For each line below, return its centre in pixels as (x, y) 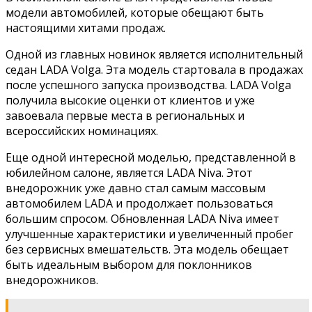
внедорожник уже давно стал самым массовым (135, 188)
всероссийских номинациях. (82, 131)
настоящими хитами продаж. (86, 28)
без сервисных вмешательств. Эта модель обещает (147, 250)
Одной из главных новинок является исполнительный (154, 55)
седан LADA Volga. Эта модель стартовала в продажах (154, 70)
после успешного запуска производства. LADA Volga (148, 85)
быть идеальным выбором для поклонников (129, 265)
